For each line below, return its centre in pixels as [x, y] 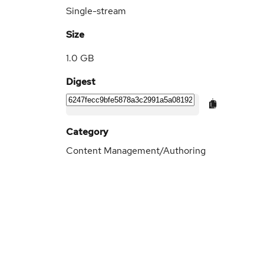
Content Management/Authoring [136, 151]
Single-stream [96, 11]
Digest [81, 82]
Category [87, 132]
